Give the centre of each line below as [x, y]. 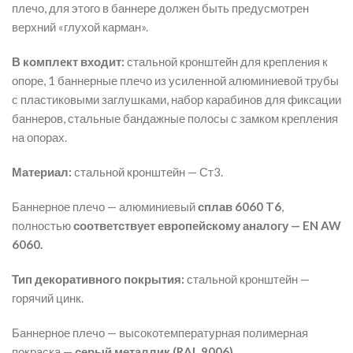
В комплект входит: [68, 61]
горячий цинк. [48, 298]
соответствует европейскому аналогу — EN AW [207, 225]
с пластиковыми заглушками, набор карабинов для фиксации [176, 99]
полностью [43, 225]
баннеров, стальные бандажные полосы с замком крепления [175, 118]
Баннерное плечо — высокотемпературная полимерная [160, 333]
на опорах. [39, 137]
